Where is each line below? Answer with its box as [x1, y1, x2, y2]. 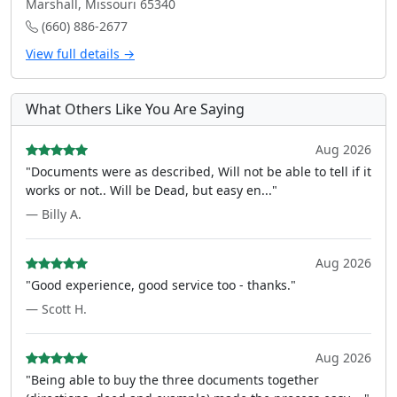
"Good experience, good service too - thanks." [26, 276, 296, 293]
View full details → [26, 45, 135, 62]
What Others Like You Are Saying [26, 99, 245, 119]
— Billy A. [26, 206, 82, 222]
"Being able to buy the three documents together [26, 371, 319, 388]
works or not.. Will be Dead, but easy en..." [26, 182, 277, 198]
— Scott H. [26, 300, 87, 317]
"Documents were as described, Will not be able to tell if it [26, 163, 371, 180]
